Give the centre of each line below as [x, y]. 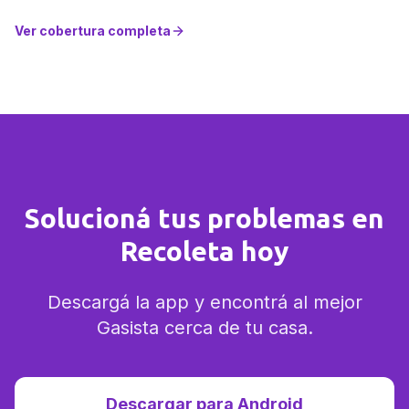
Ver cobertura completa [93, 31]
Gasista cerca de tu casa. [204, 328]
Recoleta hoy [204, 251]
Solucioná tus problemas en [204, 218]
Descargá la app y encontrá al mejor [204, 302]
